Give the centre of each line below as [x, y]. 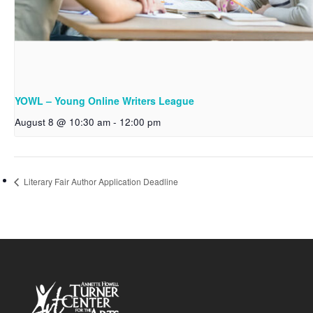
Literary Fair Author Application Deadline [100, 182]
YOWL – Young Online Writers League [104, 100]
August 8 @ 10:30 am [63, 122]
